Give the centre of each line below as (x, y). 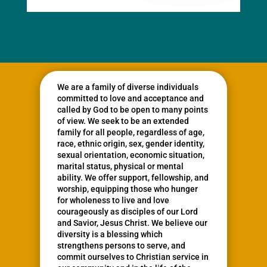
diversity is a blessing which (110, 235)
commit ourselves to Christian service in (133, 257)
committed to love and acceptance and (131, 99)
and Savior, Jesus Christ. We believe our (133, 223)
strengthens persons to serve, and (122, 246)
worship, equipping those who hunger (128, 189)
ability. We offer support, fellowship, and (133, 178)
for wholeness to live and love (114, 201)
